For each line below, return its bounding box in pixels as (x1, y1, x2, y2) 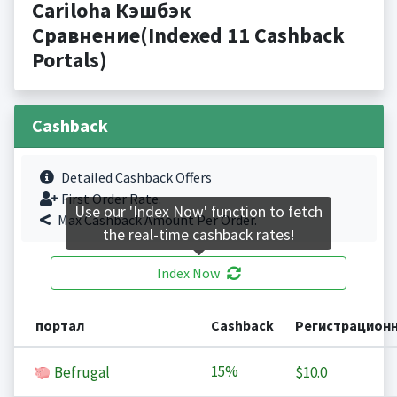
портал (35, 316, 84, 335)
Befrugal (51, 362, 110, 383)
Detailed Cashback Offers (60, 168, 212, 187)
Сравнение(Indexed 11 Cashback (31, 21, 345, 50)
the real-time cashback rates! (103, 225, 294, 245)
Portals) (31, 46, 107, 74)
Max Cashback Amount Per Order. (57, 211, 257, 230)
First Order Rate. (60, 190, 161, 208)
